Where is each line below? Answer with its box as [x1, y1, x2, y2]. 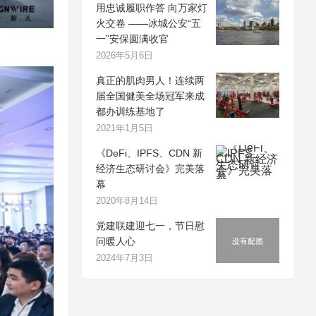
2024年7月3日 [96, 253, 153, 263]
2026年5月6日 [96, 50, 153, 61]
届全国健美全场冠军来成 [96, 90, 205, 102]
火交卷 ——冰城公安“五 [96, 18, 201, 29]
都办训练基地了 [96, 106, 165, 117]
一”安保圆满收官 [96, 33, 169, 44]
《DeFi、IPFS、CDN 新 [96, 147, 202, 159]
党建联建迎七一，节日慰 [96, 220, 205, 231]
